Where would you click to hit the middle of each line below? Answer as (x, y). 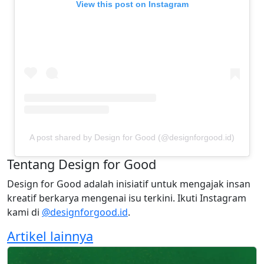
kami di (24, 212)
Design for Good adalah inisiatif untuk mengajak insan (129, 184)
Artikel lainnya (50, 236)
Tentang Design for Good (82, 164)
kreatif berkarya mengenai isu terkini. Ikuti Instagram (127, 198)
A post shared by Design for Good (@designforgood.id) (132, 137)
